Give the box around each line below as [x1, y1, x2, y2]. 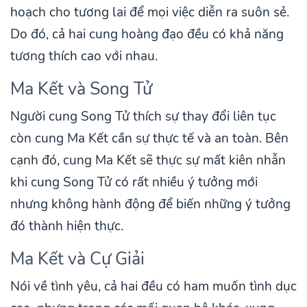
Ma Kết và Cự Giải [10, 246, 145, 271]
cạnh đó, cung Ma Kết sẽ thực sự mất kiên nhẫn [10, 151, 286, 169]
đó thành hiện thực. [10, 217, 123, 235]
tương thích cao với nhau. [10, 47, 158, 65]
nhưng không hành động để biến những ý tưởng [10, 195, 291, 213]
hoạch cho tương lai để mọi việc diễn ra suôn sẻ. [10, 3, 289, 21]
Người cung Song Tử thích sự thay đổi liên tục [10, 107, 276, 125]
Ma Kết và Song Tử [10, 76, 152, 101]
